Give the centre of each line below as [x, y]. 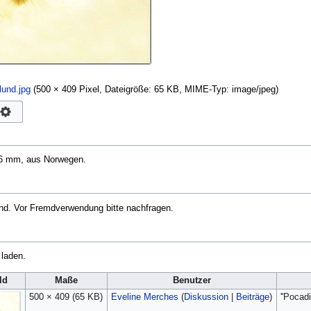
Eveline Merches [144, 297]
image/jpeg [253, 89]
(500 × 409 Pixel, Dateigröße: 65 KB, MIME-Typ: [132, 89]
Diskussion [206, 297]
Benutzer [192, 281]
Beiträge [252, 297]
